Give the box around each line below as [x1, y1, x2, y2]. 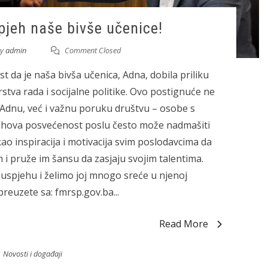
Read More [159, 217, 209, 230]
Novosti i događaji [2, 248, 62, 259]
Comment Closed [63, 44, 121, 56]
